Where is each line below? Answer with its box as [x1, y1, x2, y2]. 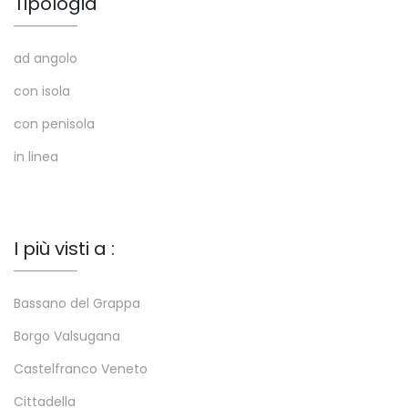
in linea [14, 148, 58, 167]
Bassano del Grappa [14, 294, 140, 313]
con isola [14, 82, 70, 101]
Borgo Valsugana [14, 327, 120, 346]
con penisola [14, 115, 95, 134]
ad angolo [14, 49, 77, 68]
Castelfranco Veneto [14, 360, 148, 379]
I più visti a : [14, 236, 115, 262]
